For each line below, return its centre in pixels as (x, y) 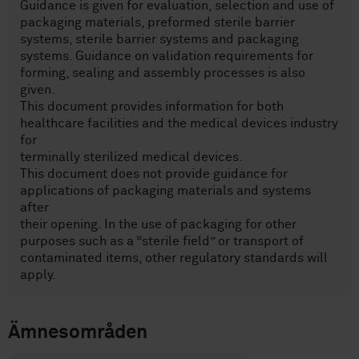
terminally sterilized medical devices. (131, 157)
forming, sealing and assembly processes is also (163, 73)
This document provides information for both (152, 107)
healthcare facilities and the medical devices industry (179, 124)
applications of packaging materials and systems (165, 191)
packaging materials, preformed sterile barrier (157, 23)
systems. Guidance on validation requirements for (167, 56)
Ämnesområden (78, 332)
